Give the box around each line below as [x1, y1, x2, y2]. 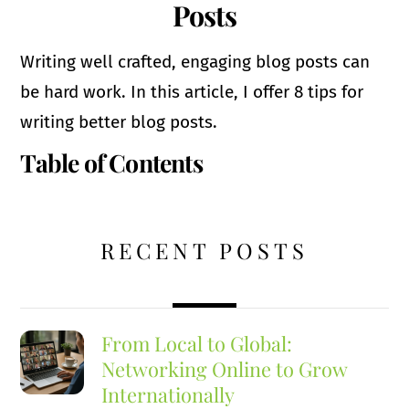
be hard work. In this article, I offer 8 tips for [20, 81, 364, 103]
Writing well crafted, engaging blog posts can [20, 51, 371, 73]
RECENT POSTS [100, 235, 309, 265]
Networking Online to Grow [101, 355, 348, 383]
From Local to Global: [101, 330, 293, 357]
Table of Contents [20, 145, 203, 179]
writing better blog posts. [20, 111, 218, 133]
